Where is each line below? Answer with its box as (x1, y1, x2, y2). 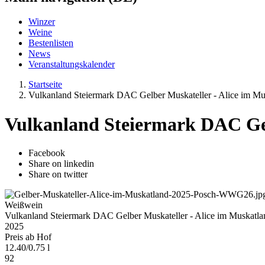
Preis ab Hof (5, 232, 51, 243)
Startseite (28, 79, 62, 90)
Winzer (28, 17, 55, 27)
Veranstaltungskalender (28, 59, 115, 70)
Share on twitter (28, 169, 88, 180)
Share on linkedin (28, 159, 94, 169)
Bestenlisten (28, 38, 73, 49)
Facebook (28, 148, 65, 159)
